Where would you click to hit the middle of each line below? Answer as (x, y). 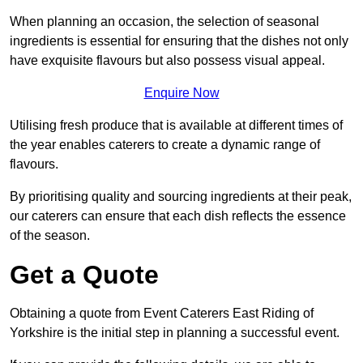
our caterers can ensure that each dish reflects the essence (178, 216)
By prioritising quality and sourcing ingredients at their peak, (181, 197)
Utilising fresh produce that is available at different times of (176, 126)
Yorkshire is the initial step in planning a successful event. (175, 333)
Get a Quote (84, 275)
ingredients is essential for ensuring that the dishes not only (179, 41)
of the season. (50, 236)
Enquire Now (181, 93)
